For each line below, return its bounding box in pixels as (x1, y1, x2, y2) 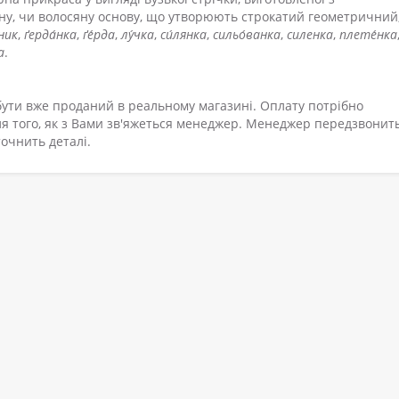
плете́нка (339, 26, 397, 44)
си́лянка (160, 26, 207, 44)
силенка (287, 26, 333, 44)
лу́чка (121, 26, 154, 44)
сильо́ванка (213, 26, 281, 44)
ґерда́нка (24, 26, 77, 44)
